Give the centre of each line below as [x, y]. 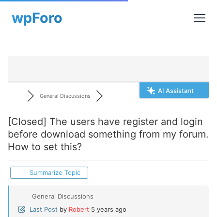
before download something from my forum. [108, 134]
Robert [79, 209]
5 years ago [109, 209]
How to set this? [45, 147]
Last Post [44, 209]
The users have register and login [125, 122]
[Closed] [27, 122]
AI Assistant [176, 91]
